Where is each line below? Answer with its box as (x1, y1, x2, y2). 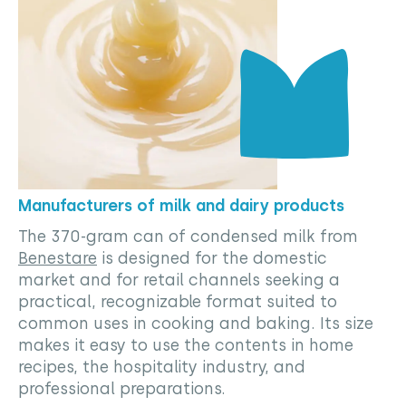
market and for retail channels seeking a (18, 269, 340, 289)
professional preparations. (18, 378, 226, 398)
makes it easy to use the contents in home (18, 334, 353, 354)
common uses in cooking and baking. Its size (18, 313, 373, 333)
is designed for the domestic (97, 247, 327, 267)
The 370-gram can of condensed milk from (18, 226, 358, 246)
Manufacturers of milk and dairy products (18, 195, 344, 215)
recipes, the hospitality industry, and (18, 356, 305, 376)
